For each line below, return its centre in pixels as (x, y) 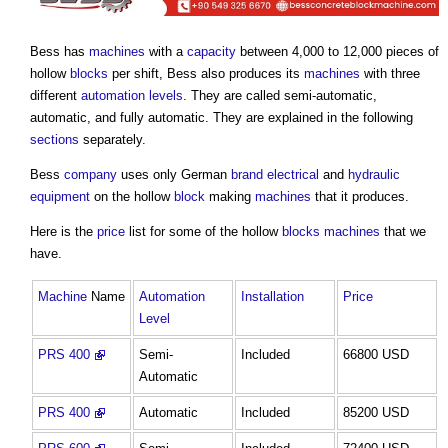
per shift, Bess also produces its (206, 73)
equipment (60, 196)
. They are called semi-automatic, (280, 95)
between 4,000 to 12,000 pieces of (337, 51)
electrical (293, 174)
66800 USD (376, 354)
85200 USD (376, 412)
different (55, 95)
